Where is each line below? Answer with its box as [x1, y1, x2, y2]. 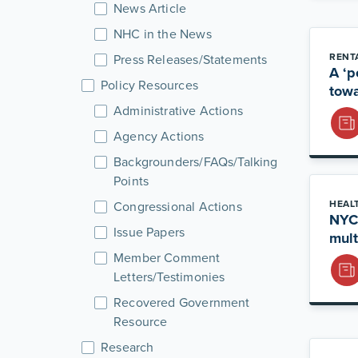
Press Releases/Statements [113, 50, 268, 69]
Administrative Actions [113, 101, 243, 120]
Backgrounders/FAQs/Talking [113, 153, 278, 171]
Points [113, 172, 149, 190]
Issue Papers [113, 223, 185, 241]
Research [101, 338, 154, 356]
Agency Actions [113, 127, 205, 145]
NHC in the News [113, 25, 212, 43]
